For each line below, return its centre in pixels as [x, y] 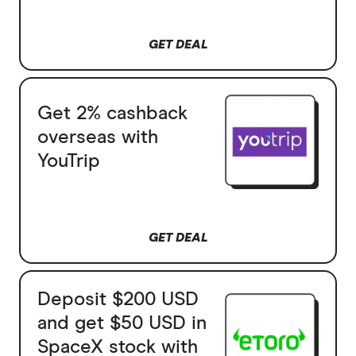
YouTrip [68, 161]
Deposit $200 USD [118, 299]
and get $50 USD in [122, 323]
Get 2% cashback [112, 113]
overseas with [97, 137]
